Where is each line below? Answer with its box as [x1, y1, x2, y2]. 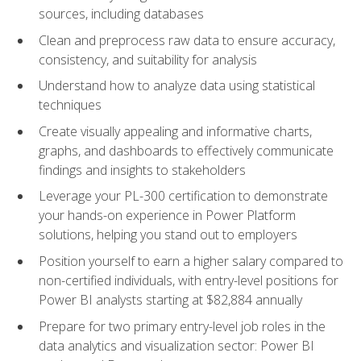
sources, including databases [39, 5, 204, 23]
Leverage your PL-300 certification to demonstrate [39, 187, 328, 205]
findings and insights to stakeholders [39, 160, 246, 179]
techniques [39, 96, 102, 114]
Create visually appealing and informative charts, [39, 122, 312, 140]
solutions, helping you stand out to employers [39, 226, 297, 244]
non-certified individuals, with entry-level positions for [39, 272, 338, 290]
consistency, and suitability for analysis [39, 50, 257, 68]
